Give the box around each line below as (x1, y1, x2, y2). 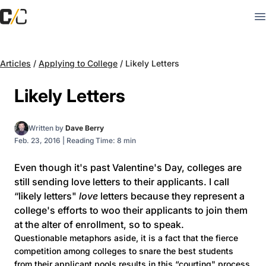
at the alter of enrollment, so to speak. (14, 218, 184, 230)
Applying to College (39, 58, 118, 68)
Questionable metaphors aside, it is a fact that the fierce (14, 233, 238, 243)
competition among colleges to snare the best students (14, 246, 233, 256)
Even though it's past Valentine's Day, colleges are (14, 161, 242, 173)
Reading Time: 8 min (66, 136, 136, 145)
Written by (28, 123, 65, 132)
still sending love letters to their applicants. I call (14, 176, 229, 188)
